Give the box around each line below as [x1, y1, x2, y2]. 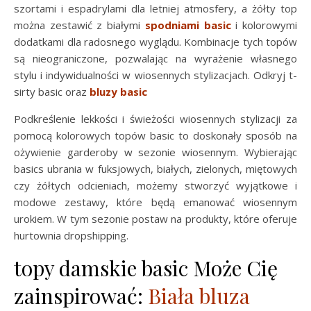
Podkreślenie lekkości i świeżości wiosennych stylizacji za [14, 111, 297, 126]
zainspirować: [14, 281, 148, 310]
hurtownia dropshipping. [14, 228, 128, 242]
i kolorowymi [230, 17, 298, 32]
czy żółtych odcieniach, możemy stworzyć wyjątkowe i [14, 178, 297, 192]
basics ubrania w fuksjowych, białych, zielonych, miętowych [14, 161, 297, 176]
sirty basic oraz [14, 84, 90, 99]
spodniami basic [144, 17, 231, 32]
